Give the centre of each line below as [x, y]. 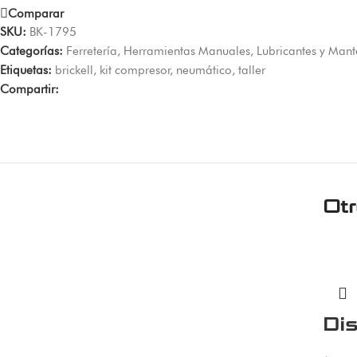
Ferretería [92, 51]
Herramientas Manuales [187, 51]
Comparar [36, 13]
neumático [204, 70]
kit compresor [135, 70]
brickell [74, 70]
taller [252, 70]
